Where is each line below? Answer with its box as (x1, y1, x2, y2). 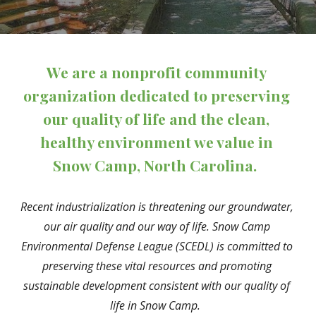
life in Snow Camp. (110, 298, 206, 313)
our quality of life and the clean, (43, 109, 269, 128)
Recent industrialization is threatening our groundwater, (20, 199, 294, 214)
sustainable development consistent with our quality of (23, 278, 290, 293)
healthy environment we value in (39, 132, 273, 152)
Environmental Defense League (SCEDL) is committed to (20, 238, 293, 254)
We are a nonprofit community (46, 62, 267, 82)
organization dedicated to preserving (23, 85, 290, 105)
